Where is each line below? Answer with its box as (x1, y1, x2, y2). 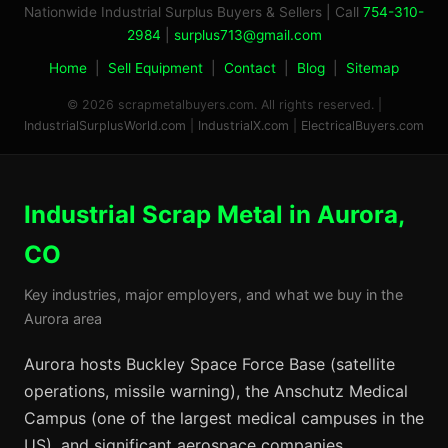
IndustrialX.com (198, 118, 289, 133)
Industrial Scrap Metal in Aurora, (24, 200, 404, 229)
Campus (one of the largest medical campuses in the (24, 408, 424, 428)
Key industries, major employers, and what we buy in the (24, 286, 403, 303)
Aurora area (24, 310, 102, 327)
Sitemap (346, 60, 399, 76)
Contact (224, 60, 276, 76)
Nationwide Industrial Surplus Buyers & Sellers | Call (24, 4, 363, 20)
